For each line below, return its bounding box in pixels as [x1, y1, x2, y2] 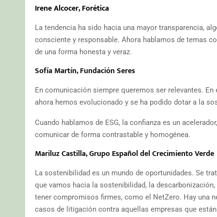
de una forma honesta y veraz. [35, 47, 132, 56]
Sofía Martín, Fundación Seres [35, 64, 135, 77]
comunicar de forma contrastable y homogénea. [35, 130, 190, 139]
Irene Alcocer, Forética [35, 1, 109, 15]
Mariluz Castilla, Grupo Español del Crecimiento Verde [35, 147, 214, 160]
